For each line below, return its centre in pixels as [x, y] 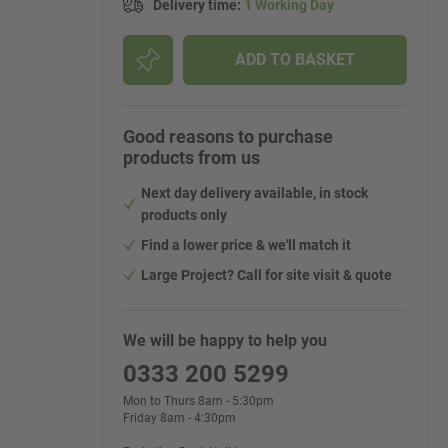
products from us [191, 157]
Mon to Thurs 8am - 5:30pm [198, 401]
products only [184, 215]
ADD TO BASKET [295, 59]
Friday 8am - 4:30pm [179, 418]
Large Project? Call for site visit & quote [266, 275]
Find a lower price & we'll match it [246, 245]
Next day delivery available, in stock [254, 193]
